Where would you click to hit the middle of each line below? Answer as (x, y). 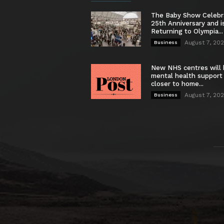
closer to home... (177, 83)
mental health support (187, 75)
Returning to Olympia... (187, 31)
